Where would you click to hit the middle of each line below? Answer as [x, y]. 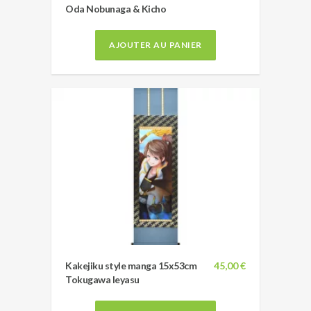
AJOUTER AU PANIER [155, 44]
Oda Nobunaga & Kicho [116, 8]
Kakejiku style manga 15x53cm [131, 265]
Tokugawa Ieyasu [102, 279]
